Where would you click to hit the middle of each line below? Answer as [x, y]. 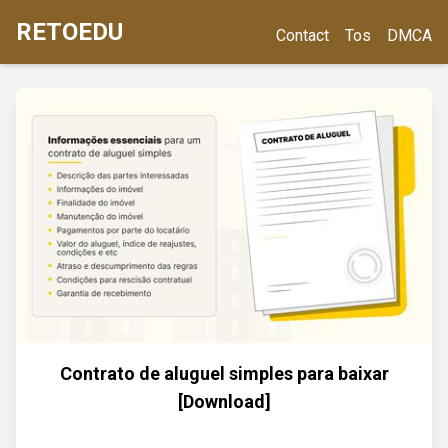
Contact [302, 35]
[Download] [224, 401]
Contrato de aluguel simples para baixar [224, 373]
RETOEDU [69, 32]
